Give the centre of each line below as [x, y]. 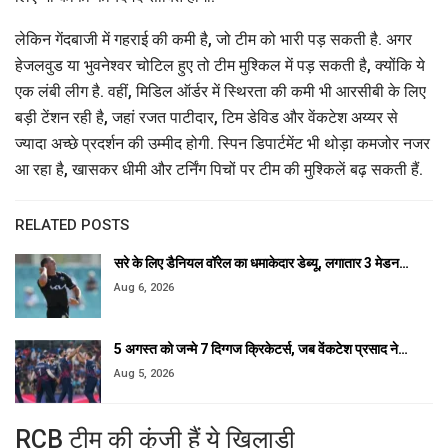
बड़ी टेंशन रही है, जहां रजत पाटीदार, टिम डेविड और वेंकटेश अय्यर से [206, 118]
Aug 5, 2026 [144, 373]
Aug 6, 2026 [144, 288]
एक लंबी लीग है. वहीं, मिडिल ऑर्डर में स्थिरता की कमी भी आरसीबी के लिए [220, 92]
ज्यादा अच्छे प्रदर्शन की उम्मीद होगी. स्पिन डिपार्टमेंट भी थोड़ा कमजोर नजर [222, 144]
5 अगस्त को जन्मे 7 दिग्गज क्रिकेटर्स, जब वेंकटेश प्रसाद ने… [261, 348]
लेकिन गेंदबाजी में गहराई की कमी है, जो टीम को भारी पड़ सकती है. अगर [213, 40]
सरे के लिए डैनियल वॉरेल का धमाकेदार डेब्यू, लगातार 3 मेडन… [261, 263]
